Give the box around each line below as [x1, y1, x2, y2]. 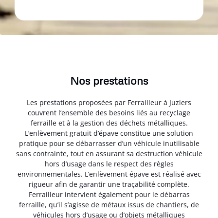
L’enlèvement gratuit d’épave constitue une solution [25, 128, 193, 138]
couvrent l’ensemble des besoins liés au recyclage [28, 108, 190, 118]
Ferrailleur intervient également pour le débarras [28, 190, 190, 200]
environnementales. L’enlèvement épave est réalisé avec [17, 169, 201, 179]
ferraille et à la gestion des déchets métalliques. [30, 118, 188, 128]
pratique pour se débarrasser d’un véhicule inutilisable [18, 139, 200, 148]
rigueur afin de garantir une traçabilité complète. [29, 180, 189, 189]
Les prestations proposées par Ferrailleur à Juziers [27, 98, 191, 108]
